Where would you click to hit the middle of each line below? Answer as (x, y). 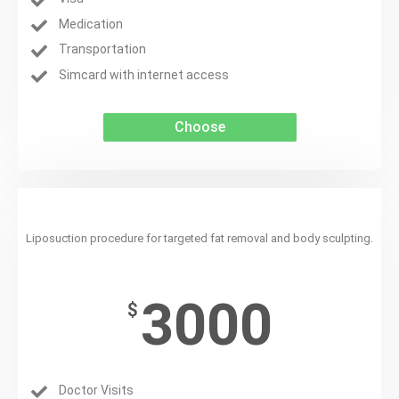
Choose (199, 126)
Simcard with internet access (144, 74)
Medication (91, 24)
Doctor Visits (97, 390)
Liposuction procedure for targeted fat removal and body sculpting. (199, 238)
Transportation (103, 49)
